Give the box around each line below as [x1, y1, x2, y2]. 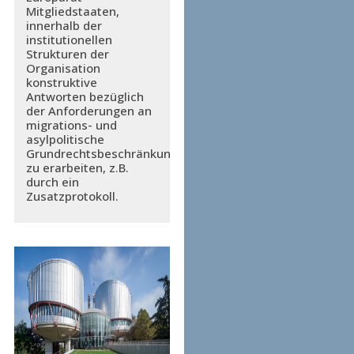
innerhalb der [25, 17, 102, 33]
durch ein [25, 174, 79, 190]
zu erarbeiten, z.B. [25, 160, 129, 175]
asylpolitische [25, 131, 104, 147]
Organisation [25, 60, 100, 76]
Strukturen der [25, 46, 109, 62]
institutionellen [25, 32, 112, 47]
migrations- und [25, 117, 117, 133]
